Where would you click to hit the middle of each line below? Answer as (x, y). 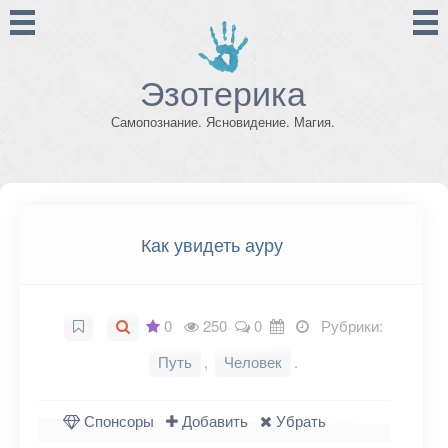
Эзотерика (223, 91)
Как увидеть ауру (211, 244)
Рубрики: (347, 325)
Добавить (213, 420)
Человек (252, 361)
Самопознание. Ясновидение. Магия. (223, 121)
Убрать (299, 420)
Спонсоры (117, 420)
